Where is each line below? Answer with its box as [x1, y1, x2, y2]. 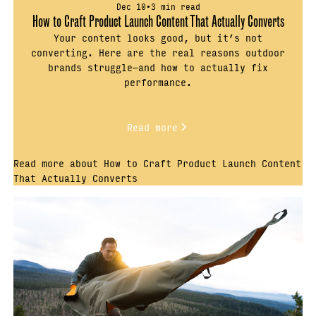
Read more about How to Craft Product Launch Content [13, 154, 302, 171]
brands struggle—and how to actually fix [48, 59, 268, 76]
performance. [124, 73, 192, 91]
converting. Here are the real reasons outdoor [31, 44, 285, 61]
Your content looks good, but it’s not [54, 29, 262, 47]
